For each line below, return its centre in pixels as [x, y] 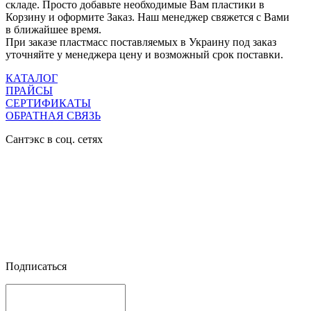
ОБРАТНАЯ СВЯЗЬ [53, 115]
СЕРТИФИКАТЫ [48, 103]
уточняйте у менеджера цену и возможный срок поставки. [144, 54]
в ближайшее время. [53, 29]
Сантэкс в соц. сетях [54, 139]
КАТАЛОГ [32, 78]
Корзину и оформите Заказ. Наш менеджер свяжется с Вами [148, 17]
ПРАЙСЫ [29, 90]
